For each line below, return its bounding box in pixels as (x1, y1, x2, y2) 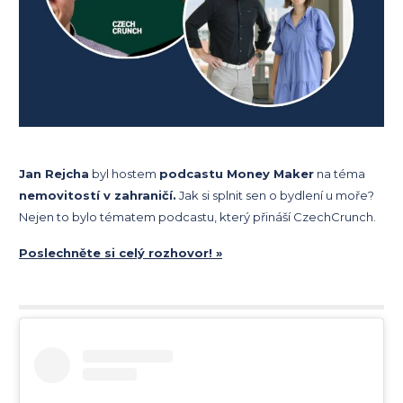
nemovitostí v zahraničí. (19, 187, 176, 202)
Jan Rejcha (19, 166, 89, 181)
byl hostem (89, 166, 159, 181)
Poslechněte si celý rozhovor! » (19, 245, 222, 260)
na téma (314, 166, 365, 181)
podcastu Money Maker (159, 166, 314, 181)
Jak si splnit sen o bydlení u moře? (176, 187, 374, 202)
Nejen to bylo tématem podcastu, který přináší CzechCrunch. (19, 209, 376, 224)
